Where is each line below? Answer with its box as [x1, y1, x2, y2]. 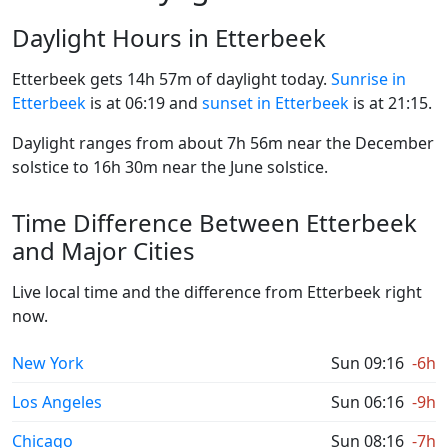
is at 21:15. [349, 92, 432, 114]
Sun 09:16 [331, 352, 404, 374]
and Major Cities [12, 234, 195, 267]
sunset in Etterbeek [202, 92, 349, 114]
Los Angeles [12, 391, 102, 413]
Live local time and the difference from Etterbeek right [12, 281, 422, 303]
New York [12, 352, 84, 374]
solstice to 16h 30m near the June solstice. [12, 156, 328, 178]
